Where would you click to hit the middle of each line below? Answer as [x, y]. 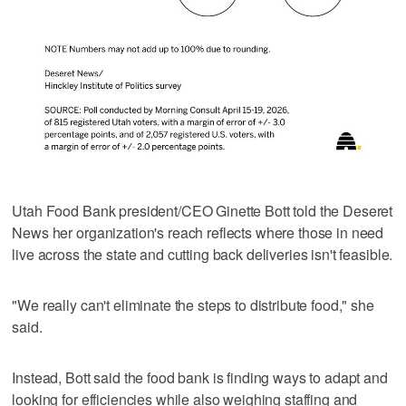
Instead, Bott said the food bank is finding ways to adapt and [200, 377]
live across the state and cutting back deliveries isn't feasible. [203, 254]
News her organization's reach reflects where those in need [198, 232]
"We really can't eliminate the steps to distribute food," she [193, 304]
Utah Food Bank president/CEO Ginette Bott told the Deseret [203, 210]
